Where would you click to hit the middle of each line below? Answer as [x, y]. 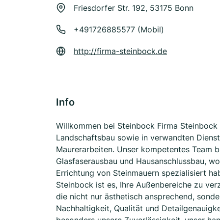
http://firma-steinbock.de [120, 51]
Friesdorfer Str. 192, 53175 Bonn [134, 8]
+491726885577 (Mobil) [119, 29]
